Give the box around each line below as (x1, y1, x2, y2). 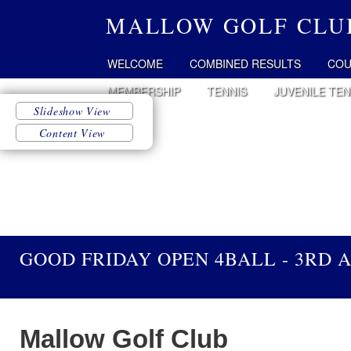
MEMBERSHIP (107, 83, 180, 99)
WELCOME (107, 56, 163, 71)
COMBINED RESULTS (190, 56, 301, 71)
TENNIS (207, 83, 247, 99)
